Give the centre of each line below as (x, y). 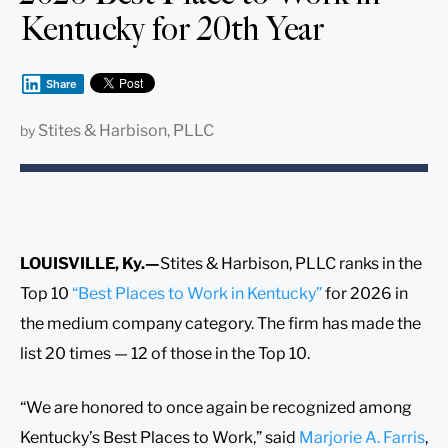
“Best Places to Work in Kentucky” (197, 293)
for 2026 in (365, 293)
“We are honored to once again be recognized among (216, 407)
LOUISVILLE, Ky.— (90, 263)
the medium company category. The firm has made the (220, 323)
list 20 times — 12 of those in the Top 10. (165, 353)
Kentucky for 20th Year (172, 28)
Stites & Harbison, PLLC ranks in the (291, 263)
